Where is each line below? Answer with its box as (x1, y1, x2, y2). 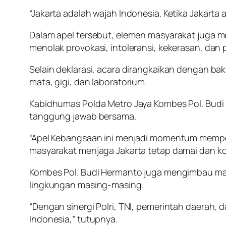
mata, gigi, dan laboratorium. (29, 76, 147, 88)
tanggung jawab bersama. (29, 110, 136, 123)
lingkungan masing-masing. (29, 179, 144, 191)
